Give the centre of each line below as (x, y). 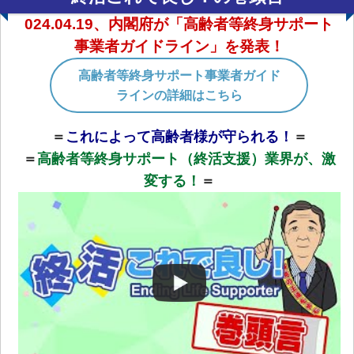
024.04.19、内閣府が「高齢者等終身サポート (179, 24)
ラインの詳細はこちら (179, 95)
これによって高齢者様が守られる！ (179, 136)
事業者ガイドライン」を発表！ (179, 46)
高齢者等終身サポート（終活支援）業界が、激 (186, 158)
